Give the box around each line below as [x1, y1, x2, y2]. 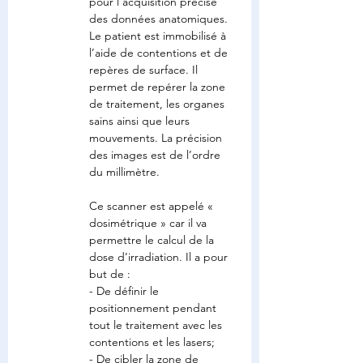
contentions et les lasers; [89, 335, 215, 349]
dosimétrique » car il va [89, 216, 210, 230]
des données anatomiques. [89, 11, 231, 26]
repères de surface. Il [89, 62, 201, 77]
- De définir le [89, 284, 162, 298]
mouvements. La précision [89, 130, 225, 145]
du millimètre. [89, 164, 160, 179]
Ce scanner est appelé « [89, 199, 216, 213]
